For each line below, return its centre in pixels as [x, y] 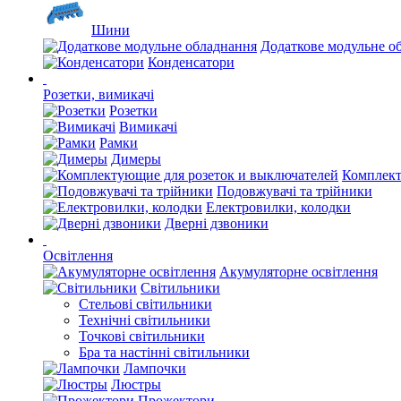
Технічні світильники [145, 320]
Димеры [136, 159]
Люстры [136, 384]
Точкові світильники [142, 336]
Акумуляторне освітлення [299, 272]
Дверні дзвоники [217, 223]
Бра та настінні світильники [164, 352]
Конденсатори [191, 62]
